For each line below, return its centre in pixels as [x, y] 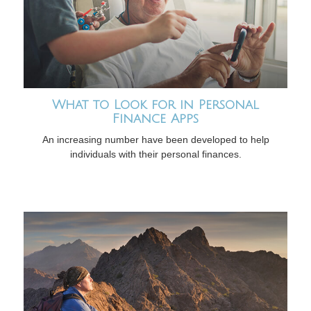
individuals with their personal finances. [155, 154]
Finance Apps [155, 118]
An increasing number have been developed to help [155, 139]
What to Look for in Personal [155, 104]
